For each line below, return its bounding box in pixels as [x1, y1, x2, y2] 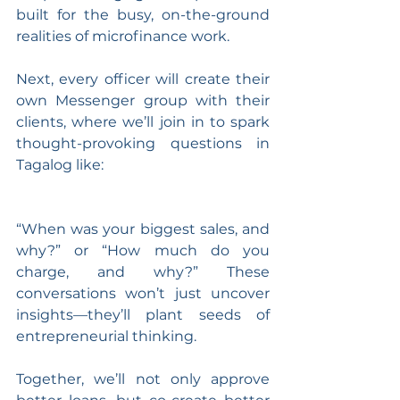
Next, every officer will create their [16, 70, 270, 87]
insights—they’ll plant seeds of [16, 305, 270, 323]
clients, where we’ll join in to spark [16, 112, 270, 130]
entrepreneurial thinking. [16, 327, 200, 345]
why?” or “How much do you [16, 241, 270, 259]
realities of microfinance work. [16, 27, 229, 45]
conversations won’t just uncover [16, 284, 270, 302]
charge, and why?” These [16, 262, 270, 280]
